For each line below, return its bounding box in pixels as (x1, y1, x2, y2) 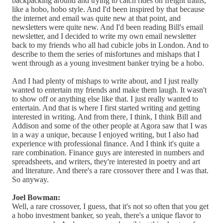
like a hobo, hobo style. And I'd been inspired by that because (12, 4, 205, 13)
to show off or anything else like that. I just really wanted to (12, 94, 198, 103)
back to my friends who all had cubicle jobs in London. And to (12, 40, 209, 49)
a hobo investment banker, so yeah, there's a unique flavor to (12, 211, 201, 220)
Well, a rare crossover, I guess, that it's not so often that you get (12, 202, 209, 211)
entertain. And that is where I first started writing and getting (12, 103, 200, 112)
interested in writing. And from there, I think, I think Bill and (12, 112, 202, 121)
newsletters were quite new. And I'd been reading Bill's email (12, 22, 203, 31)
